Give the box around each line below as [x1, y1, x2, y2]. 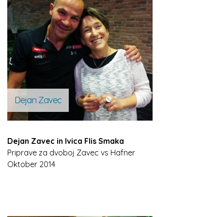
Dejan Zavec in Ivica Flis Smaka [7, 136, 124, 146]
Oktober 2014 [7, 159, 55, 169]
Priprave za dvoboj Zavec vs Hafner [7, 148, 135, 157]
